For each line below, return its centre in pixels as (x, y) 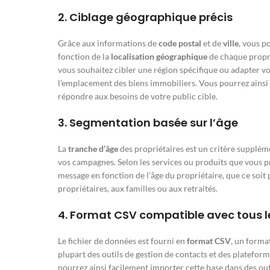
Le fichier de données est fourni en (122, 241)
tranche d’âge (93, 149)
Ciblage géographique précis (151, 17)
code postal (180, 43)
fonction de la (84, 57)
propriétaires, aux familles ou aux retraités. (138, 189)
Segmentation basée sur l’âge (154, 123)
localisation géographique (159, 57)
